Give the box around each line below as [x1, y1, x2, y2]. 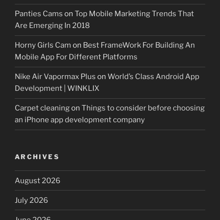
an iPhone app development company [15, 115, 145, 125]
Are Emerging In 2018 [15, 21, 90, 30]
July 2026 [15, 195, 48, 205]
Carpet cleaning [15, 104, 70, 113]
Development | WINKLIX [15, 84, 99, 93]
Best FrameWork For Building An [83, 41, 195, 50]
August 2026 [15, 176, 60, 185]
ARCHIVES [15, 152, 59, 161]
